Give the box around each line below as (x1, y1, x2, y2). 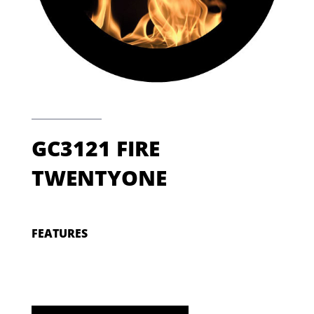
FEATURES (31, 226, 88, 242)
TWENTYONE (31, 163, 167, 193)
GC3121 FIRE (31, 134, 160, 163)
